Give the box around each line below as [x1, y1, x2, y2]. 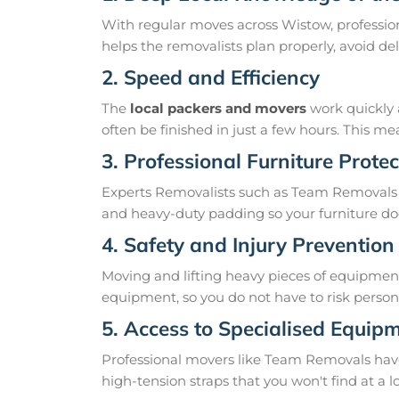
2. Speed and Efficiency [102, 64, 320, 91]
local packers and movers [130, 100, 306, 118]
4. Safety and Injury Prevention [102, 232, 395, 258]
